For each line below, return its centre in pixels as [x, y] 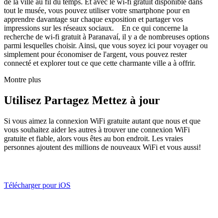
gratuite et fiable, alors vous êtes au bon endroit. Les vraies [93, 138]
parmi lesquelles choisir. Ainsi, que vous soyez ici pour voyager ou [106, 45]
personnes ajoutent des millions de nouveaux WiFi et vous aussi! [102, 147]
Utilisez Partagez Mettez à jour [82, 100]
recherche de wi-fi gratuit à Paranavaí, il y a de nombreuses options [107, 36]
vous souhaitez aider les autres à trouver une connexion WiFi [97, 129]
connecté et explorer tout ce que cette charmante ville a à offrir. [100, 63]
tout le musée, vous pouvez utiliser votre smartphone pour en [97, 10]
